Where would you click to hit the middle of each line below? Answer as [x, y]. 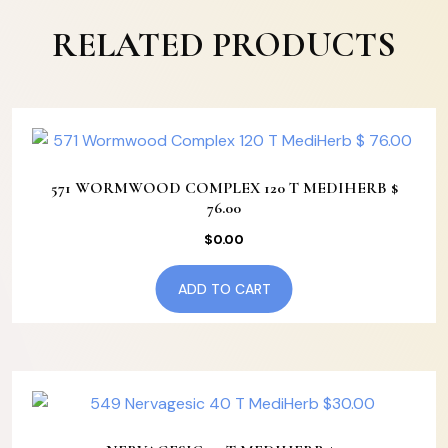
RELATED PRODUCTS [224, 44]
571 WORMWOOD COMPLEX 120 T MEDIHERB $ [224, 187]
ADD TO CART [224, 289]
